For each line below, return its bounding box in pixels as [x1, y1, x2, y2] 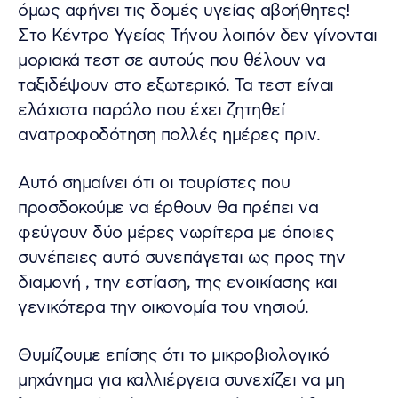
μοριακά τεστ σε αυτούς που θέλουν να [18, 49, 325, 72]
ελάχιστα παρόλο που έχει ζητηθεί [18, 99, 284, 122]
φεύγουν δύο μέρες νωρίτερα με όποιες [18, 221, 334, 244]
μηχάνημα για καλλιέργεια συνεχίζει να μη [18, 369, 344, 392]
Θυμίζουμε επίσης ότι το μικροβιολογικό [18, 344, 329, 367]
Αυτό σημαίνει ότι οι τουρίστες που [18, 171, 290, 195]
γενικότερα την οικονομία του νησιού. [18, 296, 308, 319]
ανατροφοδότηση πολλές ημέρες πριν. [18, 123, 320, 147]
